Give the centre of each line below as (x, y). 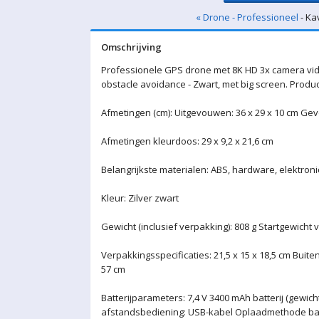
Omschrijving (131, 47)
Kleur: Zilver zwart (140, 198)
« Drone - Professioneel (247, 17)
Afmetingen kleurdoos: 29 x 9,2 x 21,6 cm (187, 141)
